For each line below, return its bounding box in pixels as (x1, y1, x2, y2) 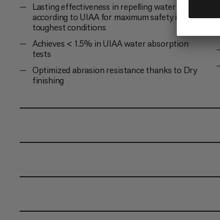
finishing (32, 74, 64, 86)
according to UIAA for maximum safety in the (32, 11, 196, 23)
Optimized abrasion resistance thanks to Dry (32, 64, 197, 76)
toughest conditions (32, 21, 106, 33)
